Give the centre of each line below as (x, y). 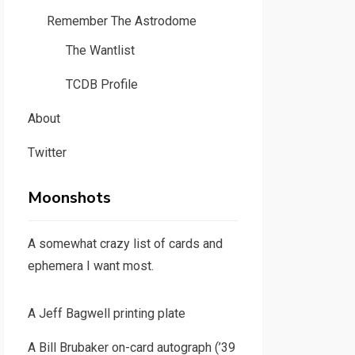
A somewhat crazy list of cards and (125, 244)
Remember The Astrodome (121, 21)
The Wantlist (100, 50)
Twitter (47, 153)
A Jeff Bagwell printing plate (106, 313)
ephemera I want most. (90, 266)
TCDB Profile (101, 84)
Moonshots (69, 198)
